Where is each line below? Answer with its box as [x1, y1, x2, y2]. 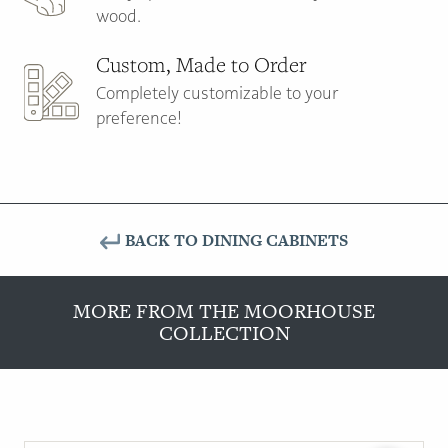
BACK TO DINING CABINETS [125, 229, 349, 253]
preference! [96, 108, 182, 129]
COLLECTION [158, 318, 290, 347]
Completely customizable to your [96, 83, 338, 104]
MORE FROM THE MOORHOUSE [73, 296, 375, 325]
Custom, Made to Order [96, 51, 306, 79]
